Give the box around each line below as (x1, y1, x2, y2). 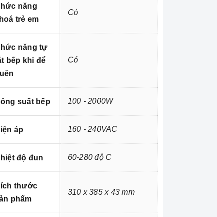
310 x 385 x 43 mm (67, 188, 135, 197)
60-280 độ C (67, 153, 112, 162)
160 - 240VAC (67, 125, 118, 134)
